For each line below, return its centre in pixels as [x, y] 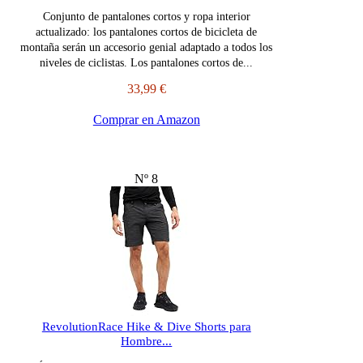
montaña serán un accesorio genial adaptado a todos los [147, 48]
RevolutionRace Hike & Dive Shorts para [146, 327]
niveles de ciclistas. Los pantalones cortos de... [147, 63]
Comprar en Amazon [146, 120]
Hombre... [147, 342]
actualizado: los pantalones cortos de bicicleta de [147, 32]
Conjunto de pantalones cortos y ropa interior [146, 17]
